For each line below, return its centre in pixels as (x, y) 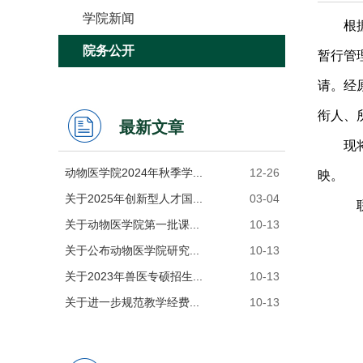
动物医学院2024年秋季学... (133, 173)
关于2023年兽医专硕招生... (133, 276)
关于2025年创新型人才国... (133, 199)
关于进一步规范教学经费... (132, 302)
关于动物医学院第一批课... (132, 224)
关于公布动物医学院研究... (132, 250)
